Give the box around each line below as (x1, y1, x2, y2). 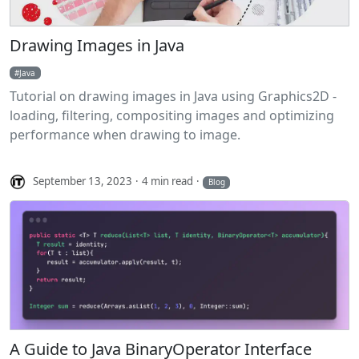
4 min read (142, 174, 194, 189)
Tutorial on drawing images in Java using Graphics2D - (10, 87, 337, 105)
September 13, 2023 (33, 174, 133, 189)
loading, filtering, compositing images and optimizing (10, 106, 334, 124)
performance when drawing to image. (10, 125, 240, 143)
